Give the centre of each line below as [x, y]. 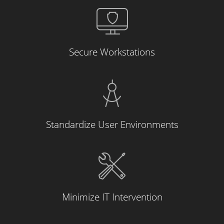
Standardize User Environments [112, 124]
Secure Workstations [112, 52]
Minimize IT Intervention [112, 197]
